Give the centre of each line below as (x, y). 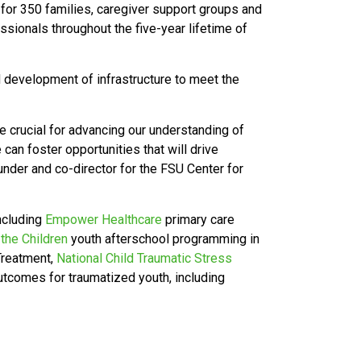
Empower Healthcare (104, 220)
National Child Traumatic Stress (144, 258)
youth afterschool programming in (164, 239)
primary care (198, 220)
